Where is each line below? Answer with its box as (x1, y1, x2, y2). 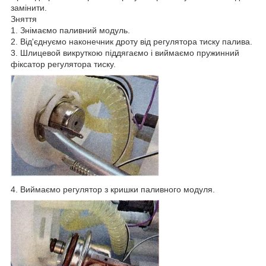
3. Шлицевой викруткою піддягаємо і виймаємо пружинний (11, 47, 239, 58)
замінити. (11, 2, 47, 12)
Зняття (11, 14, 37, 24)
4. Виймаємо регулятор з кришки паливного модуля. (11, 185, 215, 195)
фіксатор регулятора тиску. (11, 59, 116, 69)
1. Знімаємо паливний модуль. (11, 25, 130, 35)
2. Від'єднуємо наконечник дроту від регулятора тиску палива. (11, 36, 252, 46)
